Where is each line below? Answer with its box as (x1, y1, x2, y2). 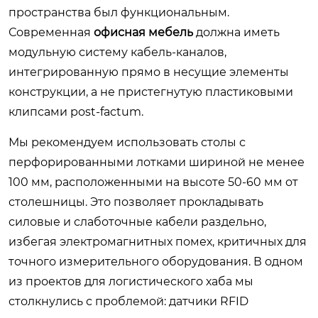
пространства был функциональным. (9, 5, 229, 19)
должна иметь (193, 25, 280, 39)
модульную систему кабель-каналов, (9, 45, 226, 59)
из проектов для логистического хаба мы (9, 274, 253, 288)
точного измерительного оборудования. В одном (9, 254, 303, 268)
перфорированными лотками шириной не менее (9, 155, 305, 169)
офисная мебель (94, 25, 193, 39)
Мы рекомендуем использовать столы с (9, 135, 246, 149)
